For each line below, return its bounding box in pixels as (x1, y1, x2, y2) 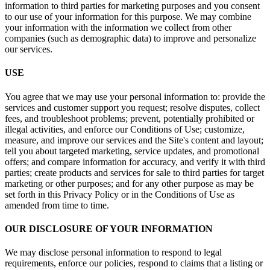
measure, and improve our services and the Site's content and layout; (5, 134, 263, 145)
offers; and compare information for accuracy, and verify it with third (5, 156, 265, 167)
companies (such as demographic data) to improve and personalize (5, 33, 256, 44)
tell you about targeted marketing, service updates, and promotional (5, 145, 259, 156)
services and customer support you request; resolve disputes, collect (5, 102, 260, 113)
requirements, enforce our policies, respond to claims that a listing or (5, 258, 263, 269)
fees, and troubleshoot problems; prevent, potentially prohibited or (5, 113, 254, 124)
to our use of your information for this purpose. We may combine (5, 11, 251, 22)
